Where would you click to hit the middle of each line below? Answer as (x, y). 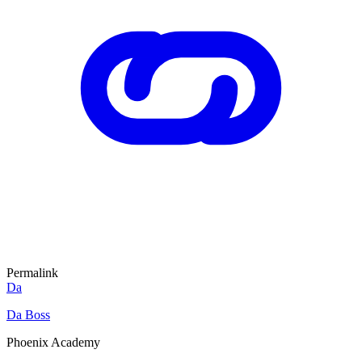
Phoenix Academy (53, 342)
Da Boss (28, 314)
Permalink (32, 272)
